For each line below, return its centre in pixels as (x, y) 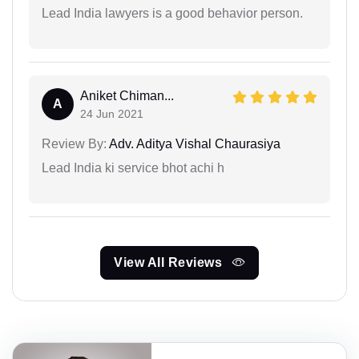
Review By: (74, 143)
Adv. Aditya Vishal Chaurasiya (194, 143)
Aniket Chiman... (127, 95)
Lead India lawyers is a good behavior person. (172, 13)
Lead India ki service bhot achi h (133, 167)
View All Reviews (170, 262)
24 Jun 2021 (112, 113)
